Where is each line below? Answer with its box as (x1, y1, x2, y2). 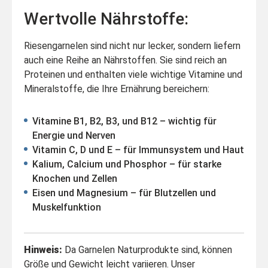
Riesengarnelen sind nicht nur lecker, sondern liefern (24, 39, 240, 51)
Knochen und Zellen (32, 172, 117, 184)
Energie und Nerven (32, 129, 115, 141)
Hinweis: (24, 243, 62, 255)
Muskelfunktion (32, 201, 101, 213)
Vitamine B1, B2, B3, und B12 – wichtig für (32, 115, 217, 127)
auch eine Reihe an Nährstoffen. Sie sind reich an (24, 54, 227, 66)
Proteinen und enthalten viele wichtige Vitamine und (24, 68, 242, 80)
